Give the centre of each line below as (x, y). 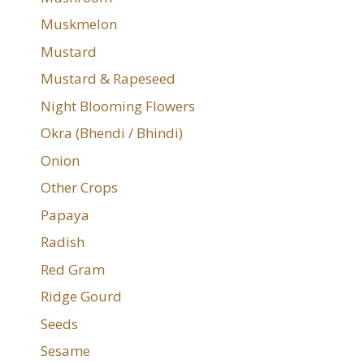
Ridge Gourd (81, 297)
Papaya (65, 214)
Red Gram (73, 269)
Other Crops (79, 188)
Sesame (65, 351)
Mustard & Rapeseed (108, 79)
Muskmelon (79, 24)
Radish (63, 242)
